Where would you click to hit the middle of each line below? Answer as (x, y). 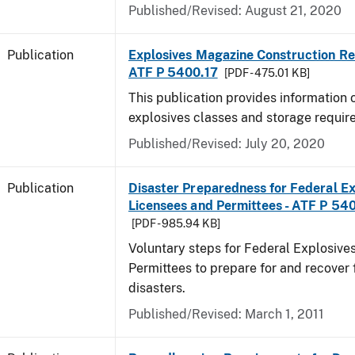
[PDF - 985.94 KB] (176, 223)
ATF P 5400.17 (173, 73)
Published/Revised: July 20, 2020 (227, 144)
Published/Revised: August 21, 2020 (235, 11)
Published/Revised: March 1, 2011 (226, 314)
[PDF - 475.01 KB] (267, 73)
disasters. (157, 288)
